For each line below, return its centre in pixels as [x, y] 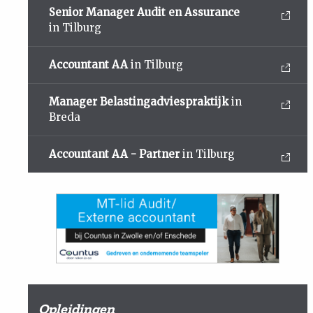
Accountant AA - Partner [114, 154]
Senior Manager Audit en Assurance [144, 12]
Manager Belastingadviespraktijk [139, 101]
